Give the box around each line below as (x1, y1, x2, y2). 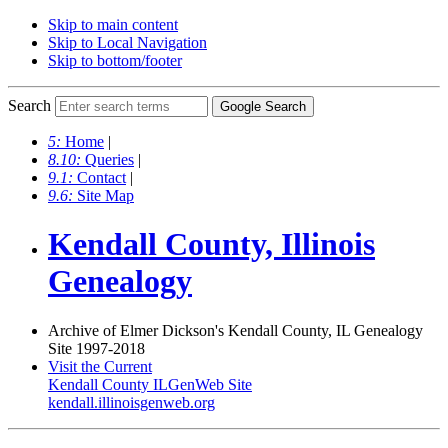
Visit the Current (48, 357, 152, 375)
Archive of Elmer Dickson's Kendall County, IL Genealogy (48, 321, 423, 339)
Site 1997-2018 (48, 339, 145, 357)
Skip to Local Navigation (48, 34, 207, 51)
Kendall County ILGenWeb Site (48, 375, 252, 393)
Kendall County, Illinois (48, 226, 375, 263)
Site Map (77, 187, 134, 204)
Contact (77, 169, 126, 186)
